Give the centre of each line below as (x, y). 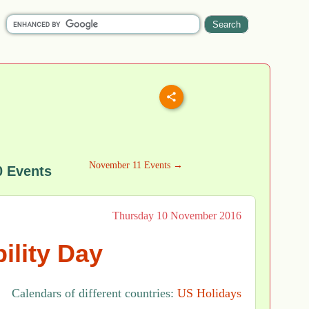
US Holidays (209, 293)
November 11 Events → (136, 165)
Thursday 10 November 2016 (177, 216)
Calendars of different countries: (94, 293)
